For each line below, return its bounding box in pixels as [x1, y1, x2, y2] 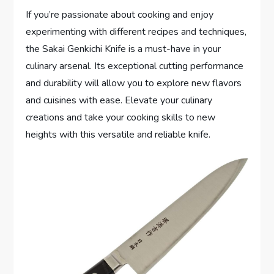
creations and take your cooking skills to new [26, 110, 216, 124]
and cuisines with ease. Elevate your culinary [26, 93, 213, 107]
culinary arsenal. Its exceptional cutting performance [26, 59, 244, 73]
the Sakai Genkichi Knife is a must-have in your [26, 42, 221, 56]
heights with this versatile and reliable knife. [26, 127, 211, 141]
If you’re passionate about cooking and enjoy [26, 7, 214, 21]
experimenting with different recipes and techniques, [26, 24, 247, 39]
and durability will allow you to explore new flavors [26, 76, 242, 90]
